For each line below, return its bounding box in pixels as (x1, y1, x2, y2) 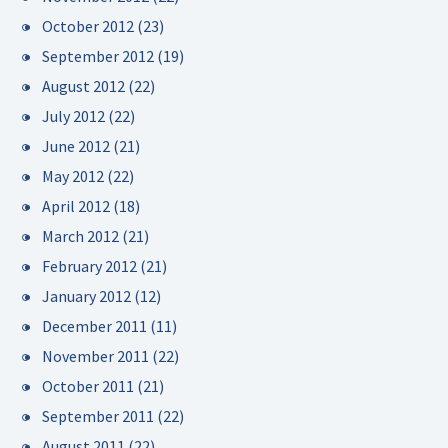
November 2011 (42, 346, 149, 366)
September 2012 (42, 46, 154, 66)
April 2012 (42, 196, 110, 216)
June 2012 (42, 136, 110, 156)
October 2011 (42, 376, 134, 396)
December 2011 (42, 316, 147, 336)
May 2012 (42, 166, 104, 186)
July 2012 (42, 106, 105, 126)
